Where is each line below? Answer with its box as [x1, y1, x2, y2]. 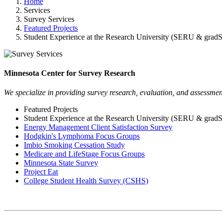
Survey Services [24, 14, 74, 23]
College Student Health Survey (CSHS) [24, 176, 148, 185]
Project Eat [24, 167, 58, 176]
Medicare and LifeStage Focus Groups [24, 150, 145, 159]
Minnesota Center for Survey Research [4, 69, 135, 78]
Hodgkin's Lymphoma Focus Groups [24, 132, 140, 141]
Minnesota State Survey [24, 159, 98, 167]
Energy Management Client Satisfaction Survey [24, 123, 172, 132]
